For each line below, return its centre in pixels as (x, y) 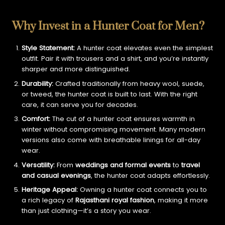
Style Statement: (49, 48)
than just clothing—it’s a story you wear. (86, 211)
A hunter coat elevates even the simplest (145, 48)
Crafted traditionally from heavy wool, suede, (130, 83)
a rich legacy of (48, 200)
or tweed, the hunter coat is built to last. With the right (109, 94)
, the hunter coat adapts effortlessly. (150, 175)
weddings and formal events (123, 165)
